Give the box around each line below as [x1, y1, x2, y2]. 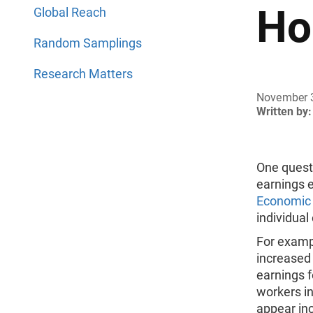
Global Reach [34, 5, 106, 20]
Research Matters [34, 66, 133, 81]
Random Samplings [34, 36, 142, 50]
